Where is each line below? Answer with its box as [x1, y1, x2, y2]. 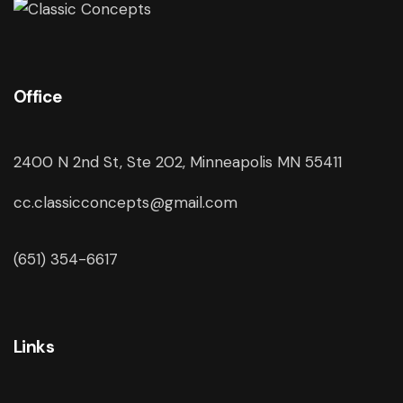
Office [13, 85, 62, 108]
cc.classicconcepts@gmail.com [13, 192, 237, 212]
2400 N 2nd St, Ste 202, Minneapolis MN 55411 [13, 151, 342, 172]
